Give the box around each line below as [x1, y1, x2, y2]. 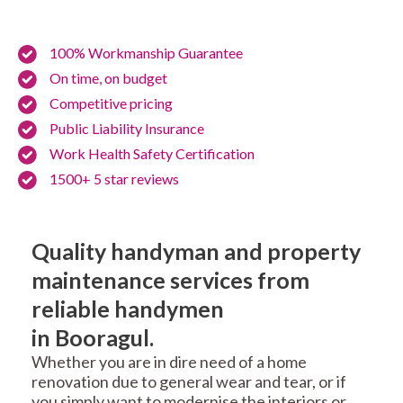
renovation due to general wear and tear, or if [31, 372, 346, 392]
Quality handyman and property [31, 237, 361, 265]
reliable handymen [31, 295, 224, 323]
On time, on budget [49, 69, 167, 87]
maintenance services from [31, 266, 309, 294]
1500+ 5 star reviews [49, 170, 179, 188]
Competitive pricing [49, 94, 173, 112]
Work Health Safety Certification [49, 145, 255, 163]
